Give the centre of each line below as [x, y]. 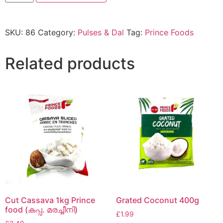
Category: [58, 33]
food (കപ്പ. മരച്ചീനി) [41, 209]
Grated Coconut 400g [157, 200]
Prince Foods [169, 33]
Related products [70, 64]
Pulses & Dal [101, 33]
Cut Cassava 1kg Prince [50, 200]
